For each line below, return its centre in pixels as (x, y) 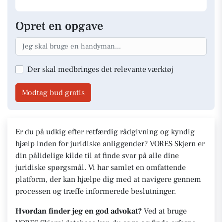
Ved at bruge (165, 211)
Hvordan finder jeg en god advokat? (80, 211)
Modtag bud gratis (53, 92)
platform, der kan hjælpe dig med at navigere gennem (108, 179)
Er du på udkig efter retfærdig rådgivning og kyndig (105, 132)
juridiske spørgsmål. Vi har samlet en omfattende (101, 167)
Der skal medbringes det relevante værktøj (100, 69)
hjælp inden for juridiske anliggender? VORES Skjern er (110, 143)
